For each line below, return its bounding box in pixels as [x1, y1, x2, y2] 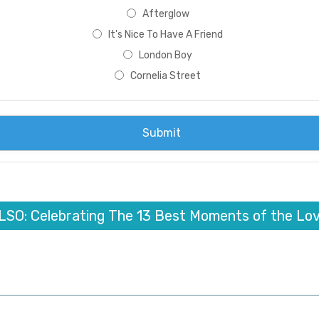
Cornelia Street [130, 70, 201, 82]
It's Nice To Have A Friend [108, 28, 223, 41]
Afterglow [142, 8, 189, 20]
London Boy [139, 49, 192, 61]
